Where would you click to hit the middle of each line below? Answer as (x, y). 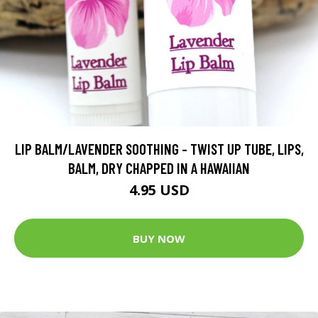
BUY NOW (159, 238)
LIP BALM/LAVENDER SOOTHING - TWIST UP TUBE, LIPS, (159, 149)
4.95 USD (159, 190)
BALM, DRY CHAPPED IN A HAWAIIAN (159, 168)
